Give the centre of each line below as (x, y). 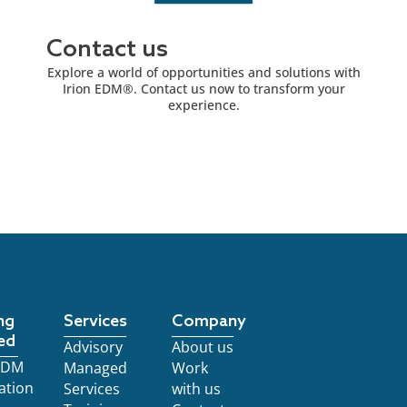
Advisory (94, 347)
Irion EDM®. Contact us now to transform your (203, 88)
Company (208, 322)
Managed (96, 368)
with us (196, 389)
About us (202, 347)
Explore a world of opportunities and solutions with (203, 72)
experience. (203, 104)
